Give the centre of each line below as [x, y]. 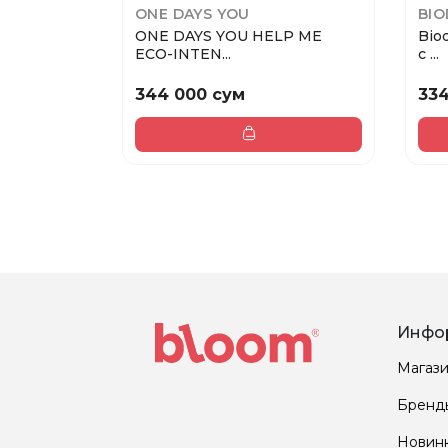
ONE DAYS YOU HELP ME [228, 36]
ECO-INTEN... [183, 54]
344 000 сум [190, 94]
